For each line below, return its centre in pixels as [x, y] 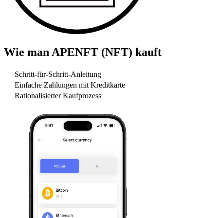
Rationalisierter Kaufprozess [58, 96]
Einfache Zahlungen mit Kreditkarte [70, 85]
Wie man [28, 52]
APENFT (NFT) [92, 52]
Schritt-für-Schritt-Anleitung [58, 74]
